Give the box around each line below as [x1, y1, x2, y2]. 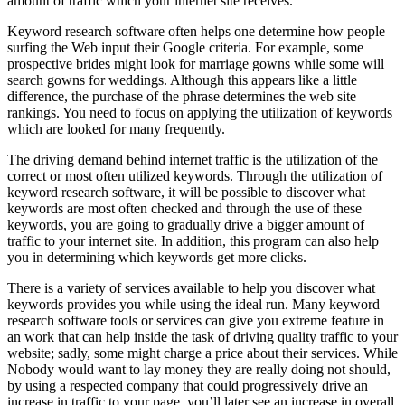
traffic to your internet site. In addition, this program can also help [7, 233, 379, 250]
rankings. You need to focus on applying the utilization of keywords [7, 105, 392, 121]
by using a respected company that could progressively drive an [7, 378, 368, 394]
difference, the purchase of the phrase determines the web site [7, 89, 356, 105]
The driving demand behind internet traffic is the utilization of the [7, 152, 378, 168]
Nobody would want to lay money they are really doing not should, [7, 362, 391, 378]
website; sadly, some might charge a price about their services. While [7, 345, 398, 362]
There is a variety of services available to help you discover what [7, 280, 375, 297]
